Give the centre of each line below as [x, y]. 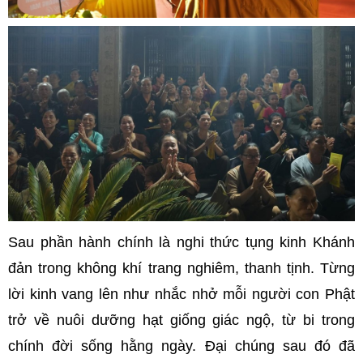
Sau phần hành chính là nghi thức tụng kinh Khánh [181, 242]
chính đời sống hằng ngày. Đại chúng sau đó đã [181, 346]
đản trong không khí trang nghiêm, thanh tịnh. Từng [181, 268]
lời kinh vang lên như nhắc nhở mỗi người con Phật [181, 294]
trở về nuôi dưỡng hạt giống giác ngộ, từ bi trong [181, 320]
